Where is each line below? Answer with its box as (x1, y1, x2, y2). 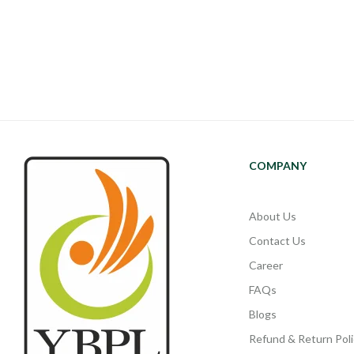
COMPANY (249, 158, 307, 172)
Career (249, 258, 283, 272)
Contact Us (249, 233, 306, 247)
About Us (249, 209, 296, 223)
